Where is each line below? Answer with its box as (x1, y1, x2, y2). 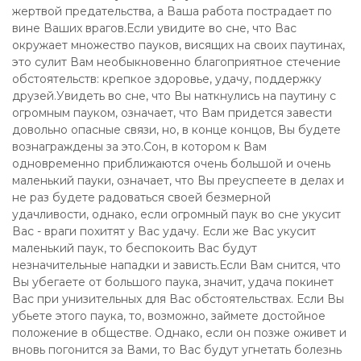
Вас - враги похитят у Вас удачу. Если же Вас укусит (12, 224, 316, 239)
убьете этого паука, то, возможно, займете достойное (12, 309, 326, 323)
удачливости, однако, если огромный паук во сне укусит (12, 207, 341, 222)
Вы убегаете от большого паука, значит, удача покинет (12, 275, 334, 289)
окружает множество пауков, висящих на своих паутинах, (12, 38, 345, 52)
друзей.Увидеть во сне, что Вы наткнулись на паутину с (12, 89, 336, 103)
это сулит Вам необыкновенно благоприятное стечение (12, 55, 341, 69)
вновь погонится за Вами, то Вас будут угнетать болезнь (12, 342, 342, 357)
